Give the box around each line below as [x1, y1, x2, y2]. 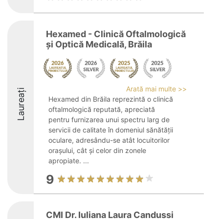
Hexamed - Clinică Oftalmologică [46, 29, 186, 39]
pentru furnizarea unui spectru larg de [48, 115, 170, 124]
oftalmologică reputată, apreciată [48, 105, 155, 113]
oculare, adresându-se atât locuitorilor [48, 136, 170, 144]
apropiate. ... [48, 156, 89, 165]
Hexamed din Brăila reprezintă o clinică [48, 95, 173, 103]
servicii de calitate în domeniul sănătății [48, 126, 173, 134]
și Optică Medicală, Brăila [46, 39, 152, 49]
